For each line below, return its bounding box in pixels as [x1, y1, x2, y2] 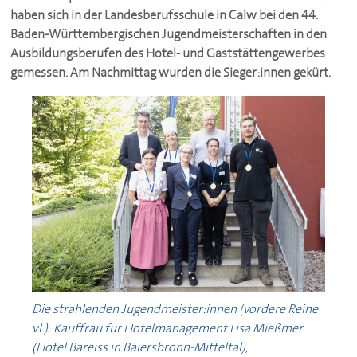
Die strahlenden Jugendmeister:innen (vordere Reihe [31, 300, 318, 318]
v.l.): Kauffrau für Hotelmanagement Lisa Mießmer [31, 320, 303, 337]
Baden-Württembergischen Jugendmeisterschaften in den [10, 25, 328, 42]
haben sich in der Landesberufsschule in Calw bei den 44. [10, 6, 319, 23]
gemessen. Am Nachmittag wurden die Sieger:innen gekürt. [10, 63, 331, 80]
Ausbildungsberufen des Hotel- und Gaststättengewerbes [10, 44, 326, 61]
